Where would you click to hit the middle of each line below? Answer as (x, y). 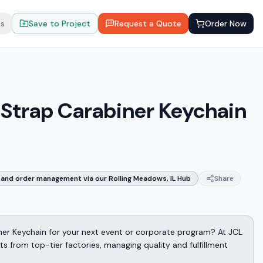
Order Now (226, 23)
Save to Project (60, 23)
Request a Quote (148, 23)
